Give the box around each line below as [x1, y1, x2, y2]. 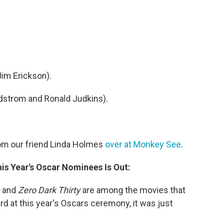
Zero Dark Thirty [18, 184, 80, 195]
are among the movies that [80, 184, 185, 195]
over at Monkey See [105, 139, 181, 149]
